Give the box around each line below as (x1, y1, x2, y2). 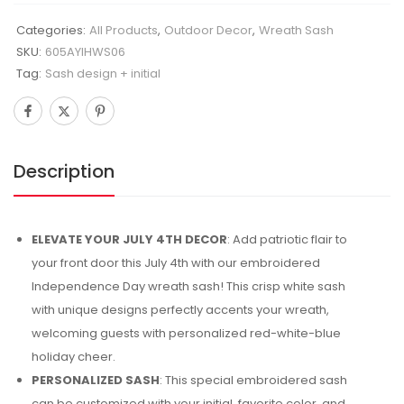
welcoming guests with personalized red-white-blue (32, 324, 341, 342)
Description (14, 158, 115, 184)
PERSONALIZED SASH (32, 371, 160, 389)
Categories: (16, 21, 86, 39)
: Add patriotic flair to (227, 230, 347, 248)
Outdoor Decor (164, 21, 252, 39)
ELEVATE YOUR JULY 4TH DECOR (32, 230, 227, 248)
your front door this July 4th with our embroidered (32, 253, 320, 271)
